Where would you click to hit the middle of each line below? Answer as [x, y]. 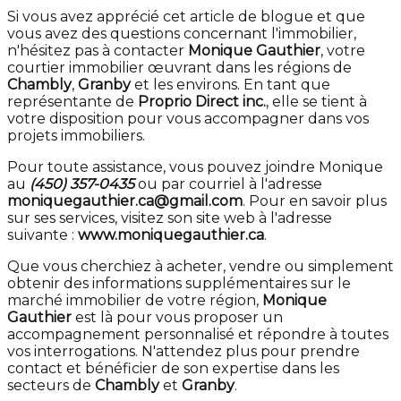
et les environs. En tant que [230, 84]
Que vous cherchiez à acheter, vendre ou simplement [200, 266]
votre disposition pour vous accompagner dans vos [188, 118]
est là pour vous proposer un [177, 317]
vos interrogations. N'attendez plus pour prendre [183, 351]
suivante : [43, 235]
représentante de [73, 101]
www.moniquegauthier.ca [171, 235]
